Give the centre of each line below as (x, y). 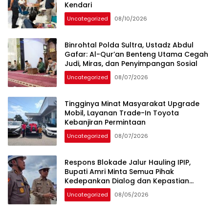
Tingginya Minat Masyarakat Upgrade (132, 104)
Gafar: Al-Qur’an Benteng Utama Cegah (136, 55)
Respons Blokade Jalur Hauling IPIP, (128, 163)
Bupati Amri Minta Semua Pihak (119, 172)
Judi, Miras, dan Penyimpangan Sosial (131, 64)
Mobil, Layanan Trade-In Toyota (122, 113)
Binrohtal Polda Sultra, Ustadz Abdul (129, 45)
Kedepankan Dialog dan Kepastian (127, 181)
